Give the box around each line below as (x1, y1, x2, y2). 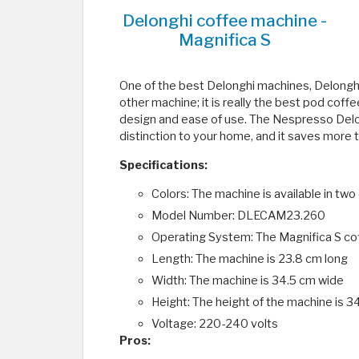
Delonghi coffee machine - (123, 10, 328, 31)
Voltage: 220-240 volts (151, 317, 278, 332)
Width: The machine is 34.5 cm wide (151, 273, 344, 288)
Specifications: (119, 158, 208, 173)
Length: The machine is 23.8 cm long (151, 252, 348, 267)
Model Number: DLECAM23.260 (151, 208, 325, 224)
